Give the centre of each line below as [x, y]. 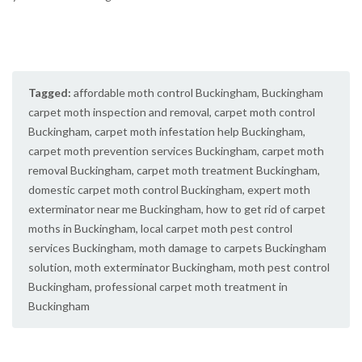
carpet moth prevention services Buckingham [143, 150]
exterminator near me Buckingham [115, 208]
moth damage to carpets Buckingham [233, 247]
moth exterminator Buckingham [154, 267]
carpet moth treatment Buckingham [227, 170]
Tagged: [50, 92]
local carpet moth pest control [217, 228]
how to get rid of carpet [266, 208]
